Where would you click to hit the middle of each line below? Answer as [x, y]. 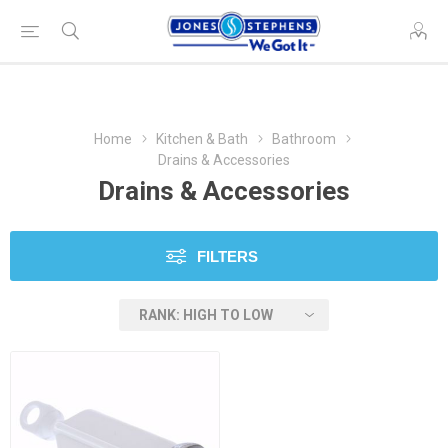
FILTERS [227, 256]
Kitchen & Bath [202, 139]
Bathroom [304, 139]
